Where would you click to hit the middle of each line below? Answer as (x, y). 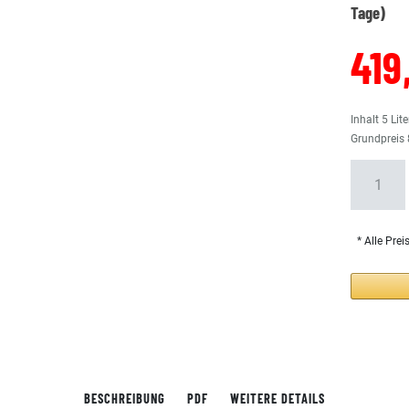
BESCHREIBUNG (125, 399)
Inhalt (367, 120)
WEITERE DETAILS (278, 399)
